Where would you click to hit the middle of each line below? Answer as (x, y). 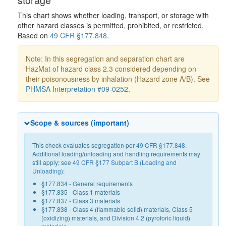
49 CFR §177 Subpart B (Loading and (125, 162)
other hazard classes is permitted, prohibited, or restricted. (111, 25)
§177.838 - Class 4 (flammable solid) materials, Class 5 (117, 209)
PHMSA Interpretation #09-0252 (77, 89)
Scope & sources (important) (80, 123)
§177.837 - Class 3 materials (81, 201)
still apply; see (52, 162)
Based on (34, 36)
